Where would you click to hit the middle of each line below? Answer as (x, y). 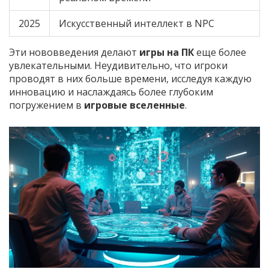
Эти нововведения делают (74, 53)
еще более (220, 53)
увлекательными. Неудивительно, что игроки (118, 66)
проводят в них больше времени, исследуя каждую (130, 79)
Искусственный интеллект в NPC (137, 24)
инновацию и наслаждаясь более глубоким (111, 92)
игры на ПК (167, 53)
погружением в (47, 105)
